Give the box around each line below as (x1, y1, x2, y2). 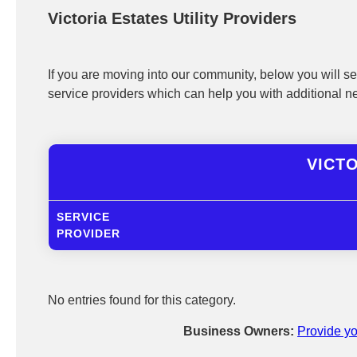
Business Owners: (183, 324, 298, 338)
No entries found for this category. (48, 293, 236, 307)
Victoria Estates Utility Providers (48, 10, 296, 27)
